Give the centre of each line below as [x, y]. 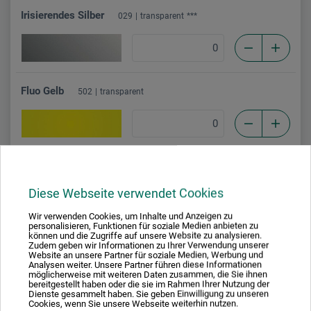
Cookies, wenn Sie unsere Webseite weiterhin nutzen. [133, 303]
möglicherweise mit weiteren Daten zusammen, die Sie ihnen [148, 274]
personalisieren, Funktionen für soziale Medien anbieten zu [143, 226]
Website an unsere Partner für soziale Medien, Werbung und [146, 255]
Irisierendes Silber [62, 15]
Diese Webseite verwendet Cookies [126, 193]
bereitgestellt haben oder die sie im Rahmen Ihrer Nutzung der [149, 284]
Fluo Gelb [42, 91]
